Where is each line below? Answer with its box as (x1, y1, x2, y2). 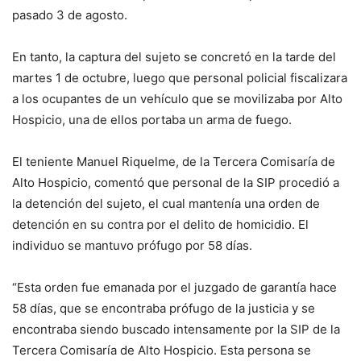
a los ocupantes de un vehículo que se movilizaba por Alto (12, 91, 342, 106)
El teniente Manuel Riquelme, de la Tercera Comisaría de (12, 154, 335, 169)
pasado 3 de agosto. (12, 7, 127, 23)
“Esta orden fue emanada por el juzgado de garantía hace (12, 280, 337, 295)
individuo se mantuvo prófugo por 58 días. (12, 238, 252, 253)
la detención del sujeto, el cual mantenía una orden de (12, 196, 320, 211)
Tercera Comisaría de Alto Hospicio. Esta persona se (12, 342, 311, 358)
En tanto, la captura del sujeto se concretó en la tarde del (12, 49, 336, 64)
